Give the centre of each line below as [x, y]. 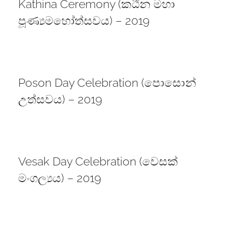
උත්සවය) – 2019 [60, 99]
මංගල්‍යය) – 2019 [59, 178]
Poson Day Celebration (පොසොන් [107, 83]
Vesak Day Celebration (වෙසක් [98, 161]
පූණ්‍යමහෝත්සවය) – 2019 [83, 21]
